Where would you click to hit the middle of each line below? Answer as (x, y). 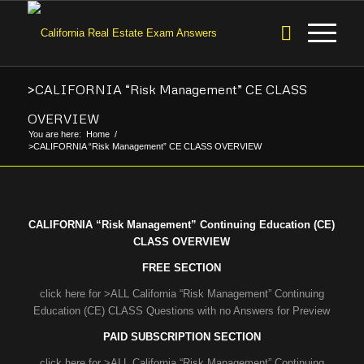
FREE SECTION (182, 268)
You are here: (54, 134)
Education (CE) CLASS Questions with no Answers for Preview (182, 311)
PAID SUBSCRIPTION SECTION (182, 337)
